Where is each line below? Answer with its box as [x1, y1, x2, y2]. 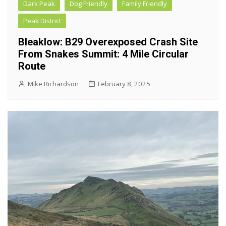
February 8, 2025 [98, 79, 150, 88]
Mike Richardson [28, 79, 79, 88]
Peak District [23, 16, 61, 25]
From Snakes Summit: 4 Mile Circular [18, 47, 189, 60]
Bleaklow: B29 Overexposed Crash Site [18, 35, 198, 48]
